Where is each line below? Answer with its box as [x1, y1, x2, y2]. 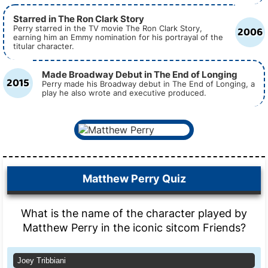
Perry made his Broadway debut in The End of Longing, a [42, 80, 255, 89]
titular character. [13, 42, 74, 51]
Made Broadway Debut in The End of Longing [42, 69, 237, 80]
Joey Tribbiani [17, 256, 66, 265]
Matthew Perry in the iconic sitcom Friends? [22, 221, 246, 234]
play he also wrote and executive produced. [42, 89, 206, 98]
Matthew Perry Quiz [82, 172, 186, 185]
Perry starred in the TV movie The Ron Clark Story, [13, 24, 202, 33]
